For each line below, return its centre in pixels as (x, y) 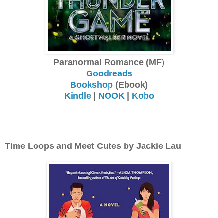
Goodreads (109, 73)
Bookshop (91, 84)
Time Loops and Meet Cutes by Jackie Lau (93, 146)
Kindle (77, 96)
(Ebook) (130, 84)
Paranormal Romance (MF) (109, 62)
